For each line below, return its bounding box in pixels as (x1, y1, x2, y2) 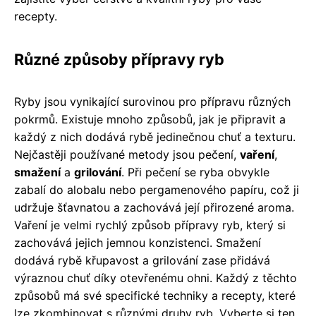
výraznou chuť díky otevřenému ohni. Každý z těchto (14, 271, 297, 286)
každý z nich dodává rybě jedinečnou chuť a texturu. (14, 130, 296, 145)
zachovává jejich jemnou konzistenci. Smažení (14, 236, 261, 250)
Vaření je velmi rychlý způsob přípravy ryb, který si (14, 218, 286, 233)
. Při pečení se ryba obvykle (121, 165, 269, 180)
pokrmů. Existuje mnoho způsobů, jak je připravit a (14, 112, 286, 127)
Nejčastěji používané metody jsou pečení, (14, 147, 240, 162)
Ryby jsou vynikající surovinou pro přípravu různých (14, 95, 291, 109)
